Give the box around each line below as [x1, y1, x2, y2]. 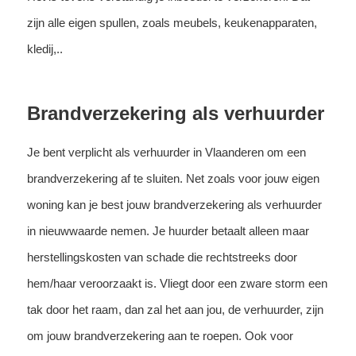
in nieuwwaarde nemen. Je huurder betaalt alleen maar [26, 223, 309, 238]
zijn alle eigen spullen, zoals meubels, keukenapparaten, [26, 15, 317, 29]
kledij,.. [26, 41, 63, 56]
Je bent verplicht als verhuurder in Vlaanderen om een [26, 145, 306, 159]
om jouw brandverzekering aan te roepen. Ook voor [26, 328, 293, 342]
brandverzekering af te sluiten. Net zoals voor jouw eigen [26, 171, 319, 185]
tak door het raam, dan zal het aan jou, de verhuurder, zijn [26, 302, 323, 316]
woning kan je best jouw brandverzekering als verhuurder [26, 197, 322, 211]
